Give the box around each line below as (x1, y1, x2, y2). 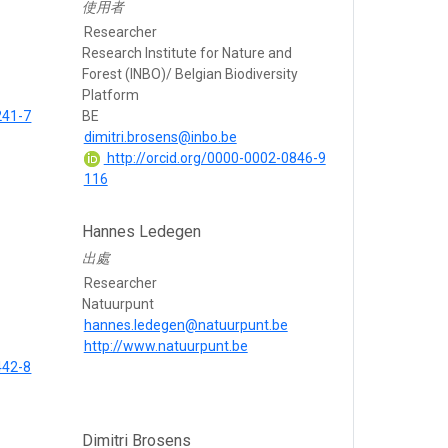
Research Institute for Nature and (81, 45, 292, 62)
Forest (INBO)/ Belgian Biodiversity (81, 66, 298, 83)
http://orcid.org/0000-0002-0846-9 (103, 150, 326, 167)
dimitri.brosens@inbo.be (83, 129, 237, 146)
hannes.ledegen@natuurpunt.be (83, 317, 288, 334)
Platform (81, 87, 139, 104)
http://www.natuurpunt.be (83, 338, 248, 355)
